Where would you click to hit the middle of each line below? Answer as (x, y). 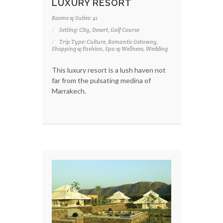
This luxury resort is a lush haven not (109, 70)
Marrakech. (69, 91)
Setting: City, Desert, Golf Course (99, 30)
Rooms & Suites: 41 (75, 18)
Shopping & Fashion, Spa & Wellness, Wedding (110, 49)
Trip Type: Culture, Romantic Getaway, (109, 42)
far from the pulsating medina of (101, 81)
